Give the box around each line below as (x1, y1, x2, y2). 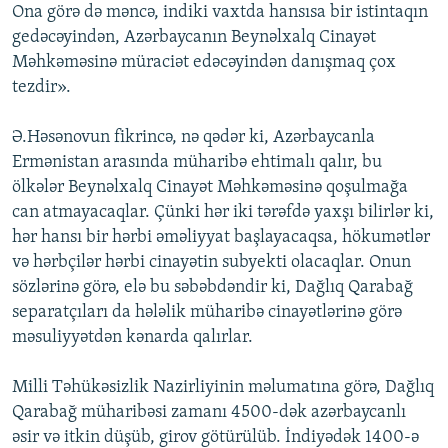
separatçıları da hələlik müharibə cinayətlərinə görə (12, 303, 402, 323)
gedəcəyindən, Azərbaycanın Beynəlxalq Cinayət (12, 28, 376, 48)
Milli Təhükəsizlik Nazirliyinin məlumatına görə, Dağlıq (12, 378, 434, 398)
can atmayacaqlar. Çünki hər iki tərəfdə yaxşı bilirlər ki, (12, 203, 434, 223)
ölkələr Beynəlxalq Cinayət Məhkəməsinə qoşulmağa (12, 178, 408, 198)
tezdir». (12, 78, 71, 98)
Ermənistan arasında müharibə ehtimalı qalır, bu (12, 153, 382, 173)
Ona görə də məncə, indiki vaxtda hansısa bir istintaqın (12, 3, 428, 23)
